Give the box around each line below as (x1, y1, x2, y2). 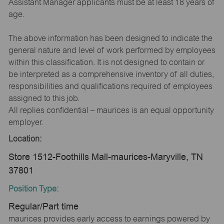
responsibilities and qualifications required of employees (8, 81, 212, 91)
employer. (8, 117, 43, 127)
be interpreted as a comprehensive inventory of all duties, (8, 69, 214, 79)
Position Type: (8, 183, 58, 193)
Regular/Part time (8, 199, 78, 212)
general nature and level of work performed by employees (8, 45, 215, 55)
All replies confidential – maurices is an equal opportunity (8, 105, 214, 115)
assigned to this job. (8, 93, 79, 103)
